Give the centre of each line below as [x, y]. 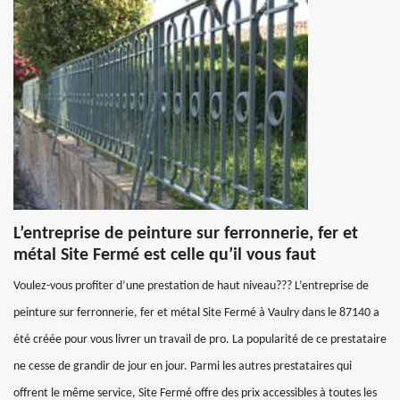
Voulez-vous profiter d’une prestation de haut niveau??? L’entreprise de [191, 286]
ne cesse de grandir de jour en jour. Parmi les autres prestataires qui [183, 366]
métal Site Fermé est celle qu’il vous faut [165, 255]
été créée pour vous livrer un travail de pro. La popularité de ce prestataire [200, 339]
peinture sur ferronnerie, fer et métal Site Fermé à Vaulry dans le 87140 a [196, 312]
